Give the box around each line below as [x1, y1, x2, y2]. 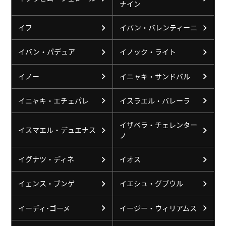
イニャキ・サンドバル [119, 71, 190, 81]
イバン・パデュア [18, 46, 75, 57]
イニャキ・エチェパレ [18, 95, 89, 105]
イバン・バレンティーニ [119, 22, 197, 33]
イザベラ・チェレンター [119, 119, 197, 130]
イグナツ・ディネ [18, 154, 74, 164]
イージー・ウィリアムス [119, 202, 197, 213]
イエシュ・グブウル [119, 178, 183, 189]
